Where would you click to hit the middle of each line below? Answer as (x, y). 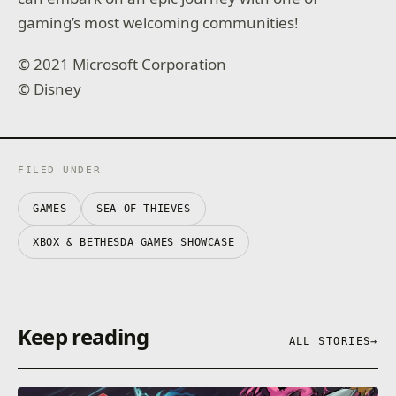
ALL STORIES (330, 341)
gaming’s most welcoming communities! (159, 22)
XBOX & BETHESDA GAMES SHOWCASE (134, 242)
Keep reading (84, 336)
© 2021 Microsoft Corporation (122, 65)
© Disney (50, 89)
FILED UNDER (60, 170)
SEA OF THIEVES (144, 208)
